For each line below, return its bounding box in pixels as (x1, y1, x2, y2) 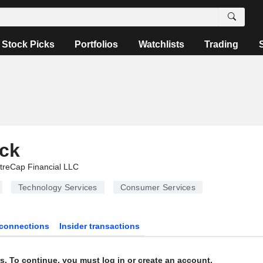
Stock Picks (2, 39, 55, 49)
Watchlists (138, 39, 184, 49)
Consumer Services (120, 183, 195, 192)
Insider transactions (59, 221, 140, 231)
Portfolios (75, 39, 119, 49)
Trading (204, 39, 239, 49)
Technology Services (18, 183, 97, 192)
